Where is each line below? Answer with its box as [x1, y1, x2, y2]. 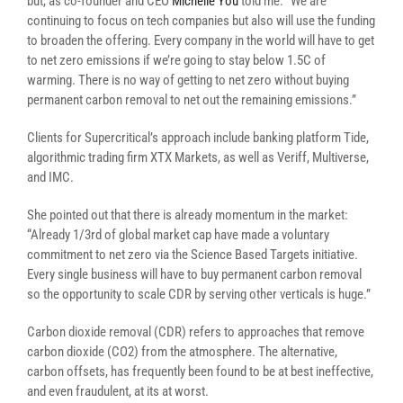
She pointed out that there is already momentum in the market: [27, 207, 348, 223]
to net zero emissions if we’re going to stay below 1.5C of [27, 52, 326, 68]
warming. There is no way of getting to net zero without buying [27, 72, 349, 88]
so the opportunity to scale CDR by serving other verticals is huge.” [27, 286, 371, 302]
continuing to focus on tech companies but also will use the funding [27, 13, 375, 29]
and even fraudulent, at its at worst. [27, 383, 209, 399]
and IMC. [27, 169, 74, 185]
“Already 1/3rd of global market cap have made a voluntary [27, 227, 329, 243]
